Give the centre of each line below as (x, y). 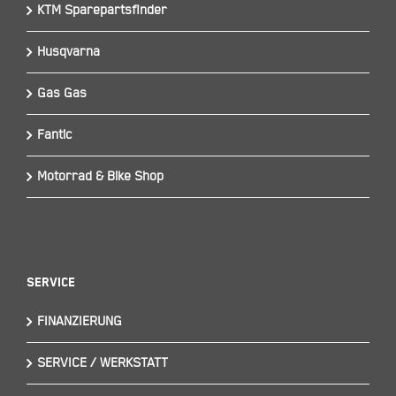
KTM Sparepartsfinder (102, 10)
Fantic (54, 134)
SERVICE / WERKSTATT (102, 363)
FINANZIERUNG (79, 322)
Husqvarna (68, 51)
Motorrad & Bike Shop (100, 176)
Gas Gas (61, 93)
